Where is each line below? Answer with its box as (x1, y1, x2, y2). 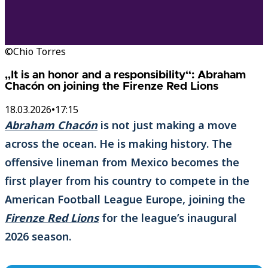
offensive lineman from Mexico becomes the (5, 155, 239, 170)
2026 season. (5, 229, 71, 244)
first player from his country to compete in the (5, 173, 249, 188)
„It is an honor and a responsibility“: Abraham (5, 69, 246, 81)
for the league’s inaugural (99, 211, 237, 226)
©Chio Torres (5, 45, 66, 58)
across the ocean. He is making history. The (5, 136, 232, 151)
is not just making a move (98, 118, 237, 133)
